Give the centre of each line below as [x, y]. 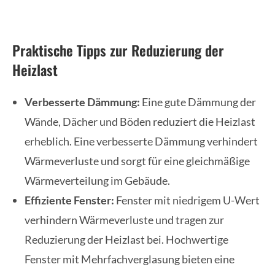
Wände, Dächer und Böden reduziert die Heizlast [140, 122]
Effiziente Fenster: [69, 200]
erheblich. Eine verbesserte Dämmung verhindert [141, 141]
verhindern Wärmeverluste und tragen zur [124, 220]
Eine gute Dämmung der [198, 102]
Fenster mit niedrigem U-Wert [187, 200]
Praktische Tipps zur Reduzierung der [118, 51]
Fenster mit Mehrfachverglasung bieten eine [130, 259]
